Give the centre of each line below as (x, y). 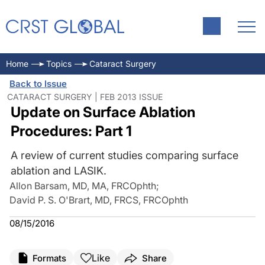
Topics (59, 64)
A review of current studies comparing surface (124, 155)
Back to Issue (38, 84)
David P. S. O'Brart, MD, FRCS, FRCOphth (99, 200)
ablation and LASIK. (58, 171)
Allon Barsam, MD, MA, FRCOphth (83, 186)
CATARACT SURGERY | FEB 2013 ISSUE (85, 97)
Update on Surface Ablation (103, 112)
